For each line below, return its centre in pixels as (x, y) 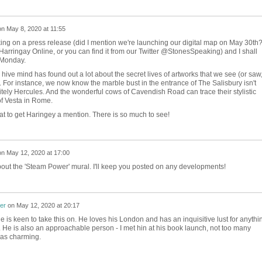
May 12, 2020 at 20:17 (48, 206)
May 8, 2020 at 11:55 (36, 29)
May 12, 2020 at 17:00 (38, 153)
